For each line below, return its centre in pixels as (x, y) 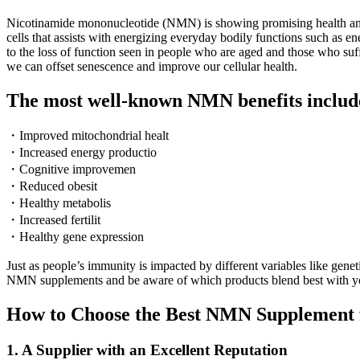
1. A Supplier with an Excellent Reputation (147, 350)
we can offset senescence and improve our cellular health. (152, 66)
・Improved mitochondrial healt (88, 135)
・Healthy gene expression (75, 236)
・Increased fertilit (53, 219)
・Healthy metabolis (59, 202)
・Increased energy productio (82, 152)
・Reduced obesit (52, 186)
